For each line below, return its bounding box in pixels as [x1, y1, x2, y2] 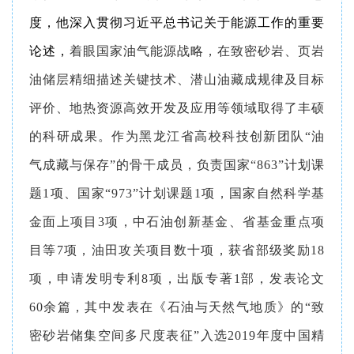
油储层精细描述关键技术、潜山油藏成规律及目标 [28, 72, 326, 86]
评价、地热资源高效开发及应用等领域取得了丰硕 [28, 100, 326, 115]
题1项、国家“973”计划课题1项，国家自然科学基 [28, 186, 326, 200]
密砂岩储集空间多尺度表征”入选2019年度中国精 [28, 328, 326, 342]
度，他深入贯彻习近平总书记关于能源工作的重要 [28, 15, 326, 29]
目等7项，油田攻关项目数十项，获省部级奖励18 [28, 243, 326, 257]
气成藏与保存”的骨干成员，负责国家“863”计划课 [28, 157, 326, 171]
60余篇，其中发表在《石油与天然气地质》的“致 [28, 299, 326, 314]
